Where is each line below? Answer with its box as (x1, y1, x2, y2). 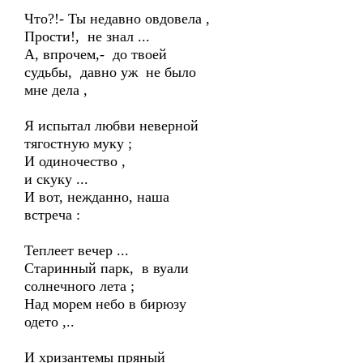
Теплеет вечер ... (24, 242, 129, 258)
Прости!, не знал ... (24, 28, 150, 45)
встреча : (24, 207, 80, 223)
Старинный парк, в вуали (24, 260, 189, 276)
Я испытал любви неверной (24, 117, 199, 134)
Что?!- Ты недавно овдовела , (24, 11, 210, 27)
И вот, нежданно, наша (24, 189, 169, 205)
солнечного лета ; (24, 278, 135, 294)
